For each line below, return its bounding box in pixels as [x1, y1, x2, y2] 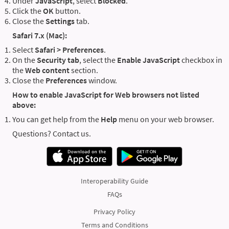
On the [12, 55, 37, 65]
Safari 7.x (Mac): [12, 30, 67, 41]
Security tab [37, 55, 79, 65]
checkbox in [180, 55, 222, 65]
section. [70, 65, 98, 76]
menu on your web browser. [117, 114, 214, 125]
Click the [12, 6, 43, 16]
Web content [25, 65, 70, 76]
